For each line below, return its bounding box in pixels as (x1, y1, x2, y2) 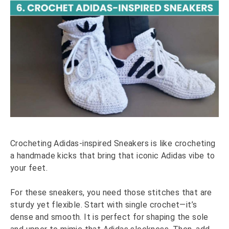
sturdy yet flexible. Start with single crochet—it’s (10, 199, 197, 210)
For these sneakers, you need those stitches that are (10, 187, 212, 197)
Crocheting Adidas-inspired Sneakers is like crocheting (10, 138, 216, 148)
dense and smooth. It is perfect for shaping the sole (10, 212, 209, 222)
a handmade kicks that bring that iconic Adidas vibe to (10, 150, 215, 161)
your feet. (10, 163, 50, 173)
